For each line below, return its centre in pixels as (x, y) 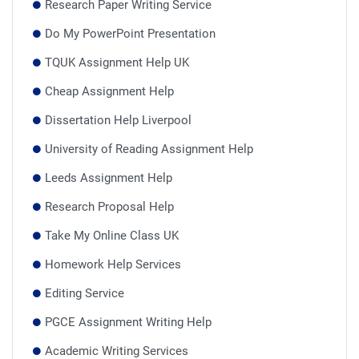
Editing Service (85, 293)
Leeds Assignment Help (109, 178)
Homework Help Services (113, 264)
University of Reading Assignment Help (149, 149)
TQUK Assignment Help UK (117, 63)
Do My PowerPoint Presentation (130, 34)
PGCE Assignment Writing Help (128, 322)
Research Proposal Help (109, 207)
